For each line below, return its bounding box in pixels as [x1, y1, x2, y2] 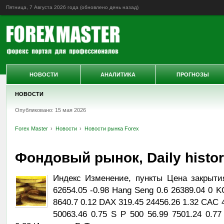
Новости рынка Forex [84, 125, 139, 131]
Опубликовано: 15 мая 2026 [14, 107, 86, 113]
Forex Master [14, 125, 48, 131]
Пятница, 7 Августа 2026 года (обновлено [6, 4, 109, 10]
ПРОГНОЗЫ [176, 71, 209, 77]
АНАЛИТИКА [100, 71, 135, 77]
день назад [109, 4, 137, 10]
